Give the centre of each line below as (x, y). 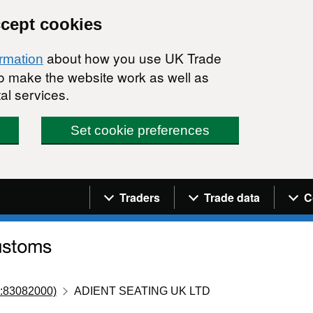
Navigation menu (151, 189)
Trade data (232, 197)
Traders (140, 197)
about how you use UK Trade (132, 58)
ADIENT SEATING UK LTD (143, 291)
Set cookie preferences (140, 130)
